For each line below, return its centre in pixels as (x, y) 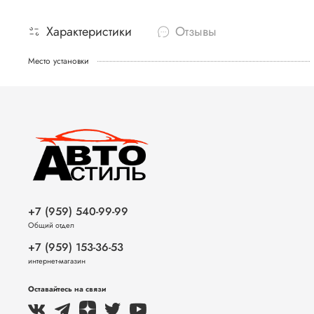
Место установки (59, 61)
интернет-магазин (57, 261)
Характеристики (89, 31)
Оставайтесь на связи (67, 289)
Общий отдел (51, 225)
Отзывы (196, 31)
